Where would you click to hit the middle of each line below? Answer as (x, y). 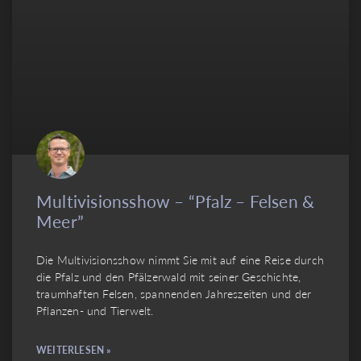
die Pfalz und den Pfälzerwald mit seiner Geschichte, (169, 276)
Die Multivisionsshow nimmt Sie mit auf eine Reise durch (180, 259)
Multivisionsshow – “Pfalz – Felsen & (176, 201)
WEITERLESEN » (74, 350)
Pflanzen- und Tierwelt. (95, 310)
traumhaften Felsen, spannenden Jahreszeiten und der (174, 293)
